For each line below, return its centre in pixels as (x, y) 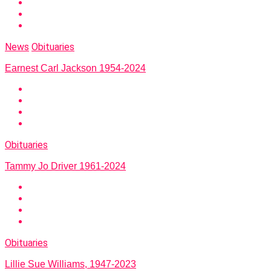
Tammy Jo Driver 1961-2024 (65, 166)
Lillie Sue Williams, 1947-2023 (70, 264)
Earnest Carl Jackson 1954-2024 (75, 68)
